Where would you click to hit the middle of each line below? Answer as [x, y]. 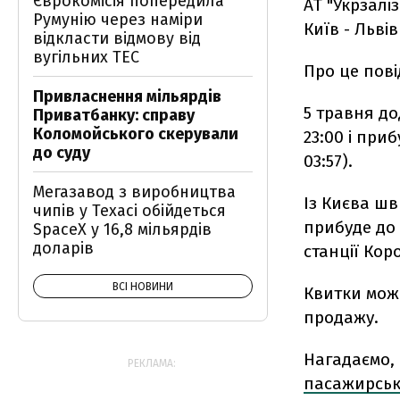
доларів [63, 248]
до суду [62, 153]
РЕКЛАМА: [152, 363]
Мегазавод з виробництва [134, 192]
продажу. [341, 317]
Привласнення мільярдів [127, 96]
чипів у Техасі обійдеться [129, 211]
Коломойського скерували [136, 134]
